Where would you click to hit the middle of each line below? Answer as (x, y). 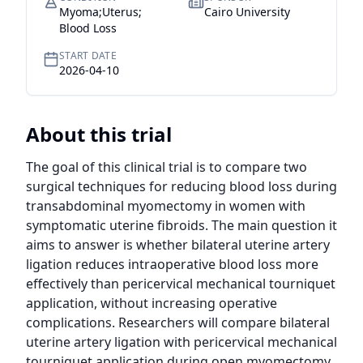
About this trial (99, 134)
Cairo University (247, 12)
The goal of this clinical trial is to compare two (167, 167)
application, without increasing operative (152, 303)
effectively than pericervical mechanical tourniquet (181, 284)
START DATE (88, 56)
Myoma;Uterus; (100, 12)
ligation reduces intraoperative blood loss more (172, 264)
